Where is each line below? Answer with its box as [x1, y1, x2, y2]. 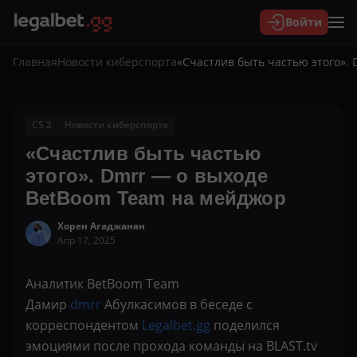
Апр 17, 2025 [57, 233, 116, 247]
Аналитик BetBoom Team [25, 275, 179, 292]
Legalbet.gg [142, 316, 210, 334]
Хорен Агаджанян [57, 219, 145, 233]
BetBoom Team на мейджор [25, 187, 286, 209]
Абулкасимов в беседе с [101, 296, 253, 313]
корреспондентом [25, 316, 142, 334]
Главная [13, 53, 57, 69]
